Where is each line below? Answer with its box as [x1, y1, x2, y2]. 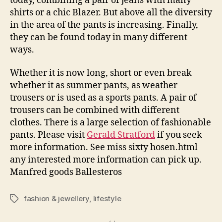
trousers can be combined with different [10, 105, 179, 116]
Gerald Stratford [87, 129, 155, 141]
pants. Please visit [10, 129, 87, 141]
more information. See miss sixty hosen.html [10, 142, 198, 153]
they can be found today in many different [10, 31, 187, 43]
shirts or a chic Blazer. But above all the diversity [10, 6, 212, 18]
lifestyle [93, 194, 121, 203]
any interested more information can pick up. [10, 154, 202, 166]
